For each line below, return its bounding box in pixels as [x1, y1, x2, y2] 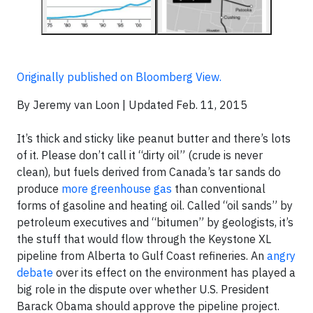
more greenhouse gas [61, 182, 172, 196]
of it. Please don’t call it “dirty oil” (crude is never [17, 148, 263, 162]
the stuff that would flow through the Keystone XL [17, 232, 271, 246]
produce [17, 182, 61, 196]
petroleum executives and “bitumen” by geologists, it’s [17, 215, 293, 229]
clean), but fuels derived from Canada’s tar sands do [17, 165, 281, 179]
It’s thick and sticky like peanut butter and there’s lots [17, 131, 291, 145]
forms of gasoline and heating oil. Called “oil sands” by [17, 198, 293, 212]
